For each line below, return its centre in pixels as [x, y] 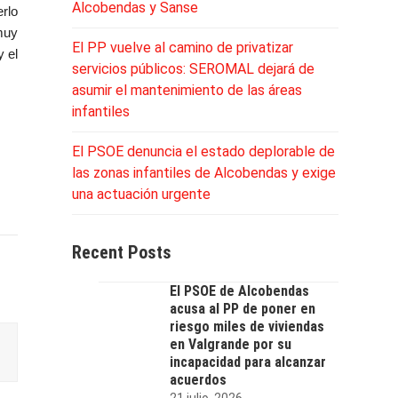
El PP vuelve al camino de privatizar [182, 47]
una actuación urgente [141, 194]
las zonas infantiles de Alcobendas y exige [203, 172]
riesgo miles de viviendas [247, 326]
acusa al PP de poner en [242, 308]
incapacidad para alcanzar [247, 362]
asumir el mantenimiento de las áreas [187, 90]
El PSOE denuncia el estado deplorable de [203, 151]
